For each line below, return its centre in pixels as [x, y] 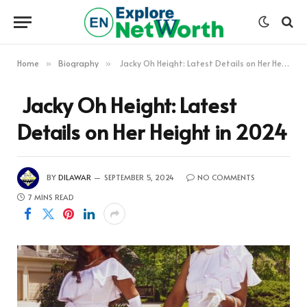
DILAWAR [75, 177]
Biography [78, 63]
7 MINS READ [51, 197]
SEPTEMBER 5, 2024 [139, 177]
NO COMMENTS [226, 177]
